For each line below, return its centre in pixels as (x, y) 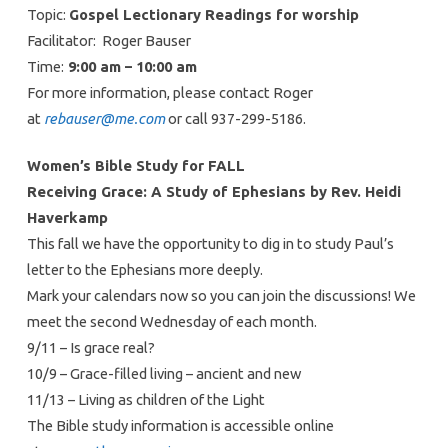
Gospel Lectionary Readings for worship (213, 14)
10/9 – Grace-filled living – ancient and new (163, 373)
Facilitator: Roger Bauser (108, 40)
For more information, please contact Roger (169, 92)
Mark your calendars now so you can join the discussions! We (221, 295)
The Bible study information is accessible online (180, 425)
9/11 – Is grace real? (90, 347)
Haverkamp (67, 217)
